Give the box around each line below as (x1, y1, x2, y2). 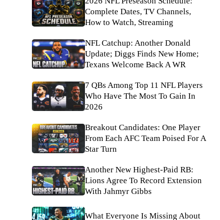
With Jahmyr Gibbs (85, 187, 152, 196)
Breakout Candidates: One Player (85, 123, 200, 132)
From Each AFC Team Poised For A (85, 134, 206, 143)
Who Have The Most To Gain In (85, 91, 195, 101)
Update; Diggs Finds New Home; (85, 49, 199, 58)
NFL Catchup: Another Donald (85, 38, 191, 48)
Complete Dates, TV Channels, (85, 7, 191, 16)
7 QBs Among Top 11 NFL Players (85, 81, 203, 90)
